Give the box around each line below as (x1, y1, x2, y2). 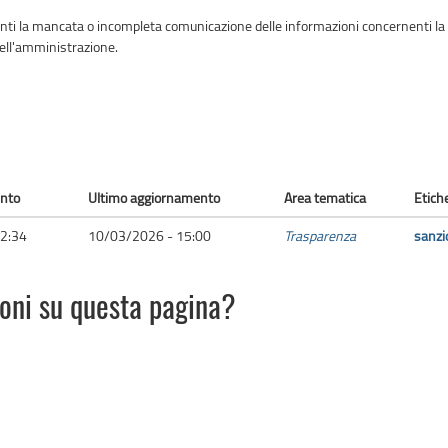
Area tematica (284, 188, 366, 208)
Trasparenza (284, 226, 356, 246)
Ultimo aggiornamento (88, 188, 220, 208)
